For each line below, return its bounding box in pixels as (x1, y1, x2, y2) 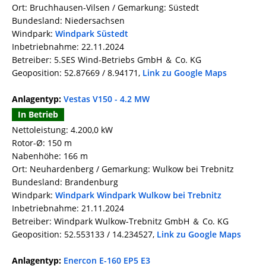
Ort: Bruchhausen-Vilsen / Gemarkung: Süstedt (12, 2, 199, 14)
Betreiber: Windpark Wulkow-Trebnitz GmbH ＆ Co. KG (12, 216, 229, 227)
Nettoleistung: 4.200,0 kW (12, 124, 113, 136)
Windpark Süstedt (55, 28, 128, 40)
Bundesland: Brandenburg (12, 176, 118, 188)
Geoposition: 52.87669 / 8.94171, (12, 67, 142, 79)
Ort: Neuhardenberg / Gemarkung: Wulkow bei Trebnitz (12, 163, 234, 175)
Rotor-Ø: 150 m (12, 137, 72, 149)
